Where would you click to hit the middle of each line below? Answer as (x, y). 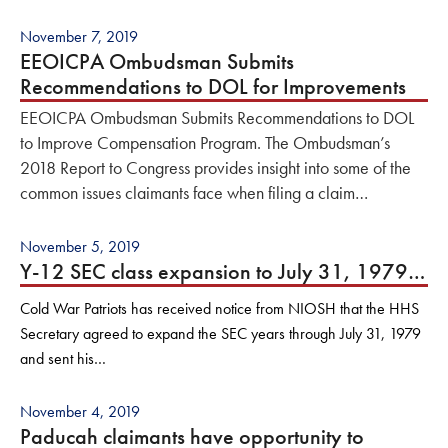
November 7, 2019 (79, 37)
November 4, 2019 (80, 412)
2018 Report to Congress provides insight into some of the (215, 168)
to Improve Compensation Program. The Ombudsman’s (205, 143)
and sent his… (63, 359)
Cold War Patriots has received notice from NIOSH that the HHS (219, 309)
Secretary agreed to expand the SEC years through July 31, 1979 (220, 334)
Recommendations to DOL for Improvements (213, 87)
